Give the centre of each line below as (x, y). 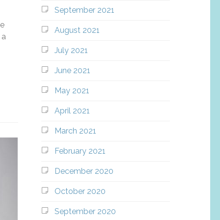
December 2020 (84, 171)
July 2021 (71, 50)
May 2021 (72, 91)
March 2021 (75, 131)
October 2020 (80, 191)
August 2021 (77, 30)
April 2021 (72, 111)
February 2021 (80, 151)
